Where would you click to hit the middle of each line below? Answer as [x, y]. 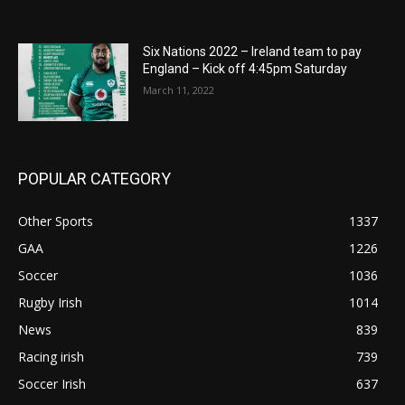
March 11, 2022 [179, 90]
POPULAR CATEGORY [94, 178]
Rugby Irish [50, 302]
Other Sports [56, 221]
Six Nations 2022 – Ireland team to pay [253, 52]
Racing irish [51, 356]
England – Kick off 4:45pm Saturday [245, 69]
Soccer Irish [52, 383]
